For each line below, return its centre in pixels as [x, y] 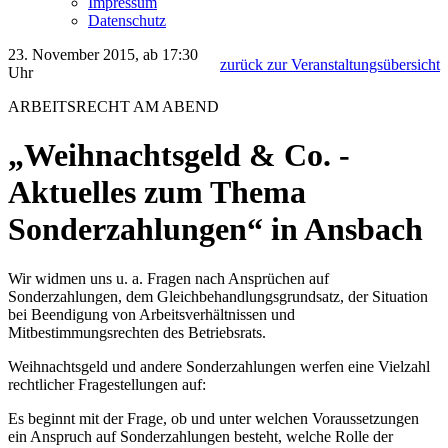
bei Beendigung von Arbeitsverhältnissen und [151, 314]
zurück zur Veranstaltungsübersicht [330, 64]
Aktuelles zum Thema [157, 192]
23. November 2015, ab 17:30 [103, 54]
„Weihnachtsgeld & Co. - [179, 155]
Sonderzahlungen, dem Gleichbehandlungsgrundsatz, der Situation [218, 296]
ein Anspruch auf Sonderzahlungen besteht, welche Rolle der [200, 436]
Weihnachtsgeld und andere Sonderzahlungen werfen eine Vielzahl [219, 366]
